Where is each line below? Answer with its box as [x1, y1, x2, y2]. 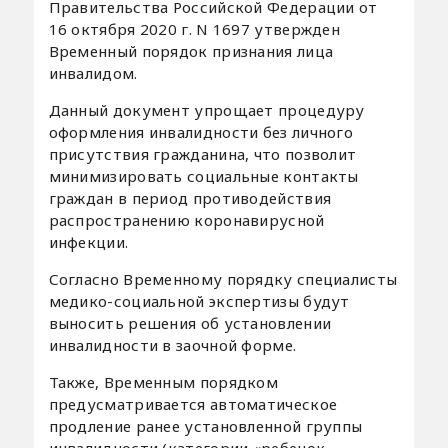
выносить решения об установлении [48, 313, 332, 334]
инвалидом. [48, 63, 138, 84]
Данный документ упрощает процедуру [48, 100, 365, 121]
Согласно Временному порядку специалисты [48, 269, 398, 290]
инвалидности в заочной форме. [48, 335, 297, 356]
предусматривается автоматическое [48, 394, 338, 415]
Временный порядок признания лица [48, 41, 334, 62]
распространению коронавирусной [48, 210, 325, 231]
